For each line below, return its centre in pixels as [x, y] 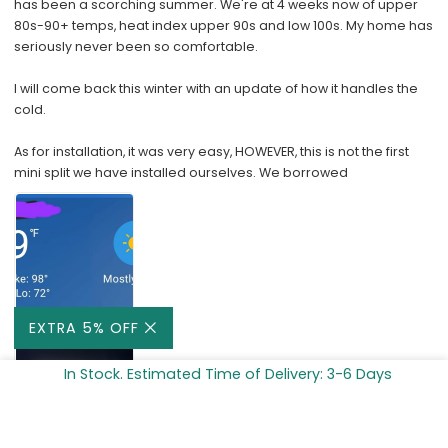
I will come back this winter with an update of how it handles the [216, 88]
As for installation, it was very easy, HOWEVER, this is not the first [212, 151]
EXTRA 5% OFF [83, 328]
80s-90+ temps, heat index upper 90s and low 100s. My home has [224, 25]
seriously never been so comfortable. [136, 46]
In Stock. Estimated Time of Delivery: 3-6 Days [228, 373]
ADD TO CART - [70, 415]
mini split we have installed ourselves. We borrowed [181, 172]
